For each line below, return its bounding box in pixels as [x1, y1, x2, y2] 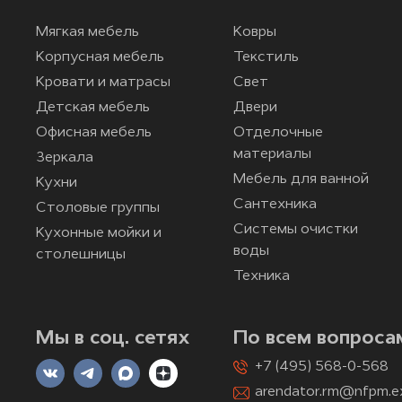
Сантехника [233, 197, 317, 212]
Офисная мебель [36, 125, 152, 140]
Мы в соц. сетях [36, 328, 190, 349]
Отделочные [233, 125, 323, 140]
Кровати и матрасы [36, 74, 170, 90]
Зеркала [36, 150, 93, 165]
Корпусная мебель [36, 49, 164, 65]
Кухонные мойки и [36, 225, 162, 240]
